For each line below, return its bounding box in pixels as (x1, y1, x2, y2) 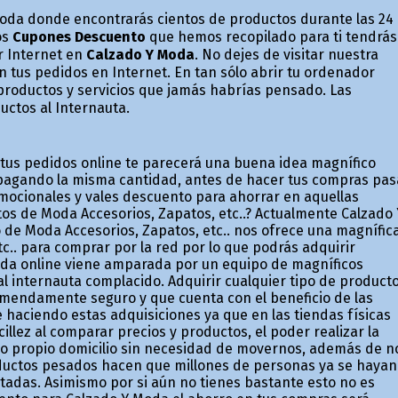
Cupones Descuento (12, 28, 146, 45)
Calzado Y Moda (85, 45, 195, 63)
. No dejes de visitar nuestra (194, 45, 378, 63)
